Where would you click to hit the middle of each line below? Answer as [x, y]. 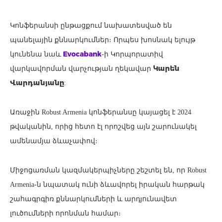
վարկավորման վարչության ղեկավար [82, 68]
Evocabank [81, 54]
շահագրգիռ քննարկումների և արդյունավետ [93, 199]
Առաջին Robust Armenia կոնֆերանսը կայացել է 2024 [101, 112]
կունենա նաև [35, 54]
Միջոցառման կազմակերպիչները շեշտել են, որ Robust [108, 170]
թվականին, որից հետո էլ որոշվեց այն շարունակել [103, 126]
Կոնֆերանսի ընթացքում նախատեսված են [91, 25]
